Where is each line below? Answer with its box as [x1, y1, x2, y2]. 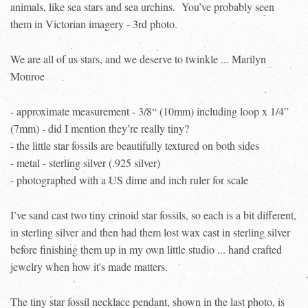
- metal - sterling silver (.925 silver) [10, 155, 160, 170]
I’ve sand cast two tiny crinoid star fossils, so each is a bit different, [10, 207, 296, 222]
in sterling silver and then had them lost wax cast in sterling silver [10, 224, 290, 239]
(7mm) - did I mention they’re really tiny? [10, 120, 189, 135]
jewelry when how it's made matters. [10, 258, 168, 274]
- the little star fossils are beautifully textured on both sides [10, 137, 259, 153]
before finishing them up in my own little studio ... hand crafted [10, 241, 282, 256]
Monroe [10, 68, 45, 83]
